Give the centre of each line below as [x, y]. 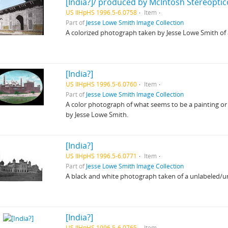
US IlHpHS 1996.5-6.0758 [102, 12]
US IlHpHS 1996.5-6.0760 [102, 84]
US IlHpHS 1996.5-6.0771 [102, 156]
